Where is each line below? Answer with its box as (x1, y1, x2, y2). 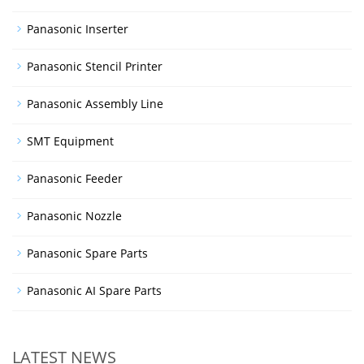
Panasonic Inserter (27, 20, 128, 37)
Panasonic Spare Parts (27, 245, 148, 261)
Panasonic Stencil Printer (27, 58, 162, 74)
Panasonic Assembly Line (27, 95, 163, 111)
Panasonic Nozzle (27, 207, 122, 223)
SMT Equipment (27, 132, 114, 149)
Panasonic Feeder (27, 170, 123, 186)
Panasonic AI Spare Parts (27, 282, 162, 298)
